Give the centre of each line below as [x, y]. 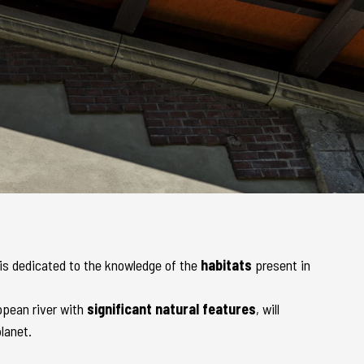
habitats [228, 265]
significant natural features [171, 309]
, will [268, 309]
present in [283, 265]
